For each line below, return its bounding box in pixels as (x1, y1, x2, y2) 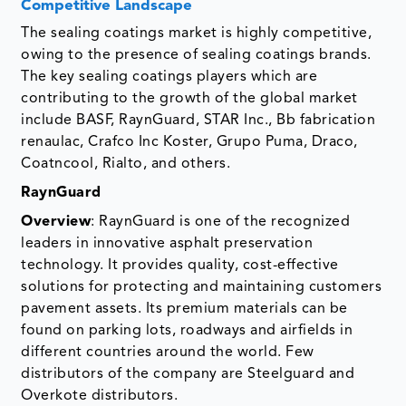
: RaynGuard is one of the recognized (91, 214, 351, 229)
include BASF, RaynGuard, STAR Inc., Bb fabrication (21, 112, 376, 128)
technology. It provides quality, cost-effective (21, 257, 339, 273)
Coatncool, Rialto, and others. (21, 156, 231, 171)
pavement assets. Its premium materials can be (21, 301, 348, 316)
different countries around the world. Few (21, 344, 314, 360)
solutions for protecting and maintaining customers (21, 279, 382, 295)
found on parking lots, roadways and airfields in (21, 323, 353, 338)
